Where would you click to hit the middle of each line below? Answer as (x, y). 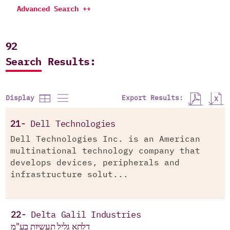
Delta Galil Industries (86, 215)
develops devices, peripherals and (95, 163)
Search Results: (51, 62)
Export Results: (154, 98)
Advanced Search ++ (54, 9)
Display (22, 99)
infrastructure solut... (69, 175)
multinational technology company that (105, 151)
